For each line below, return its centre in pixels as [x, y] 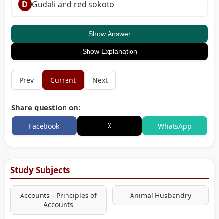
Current [63, 80]
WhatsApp [175, 126]
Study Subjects [40, 170]
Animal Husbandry [161, 195]
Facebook [44, 126]
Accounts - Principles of [58, 195]
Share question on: [46, 107]
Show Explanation [109, 51]
